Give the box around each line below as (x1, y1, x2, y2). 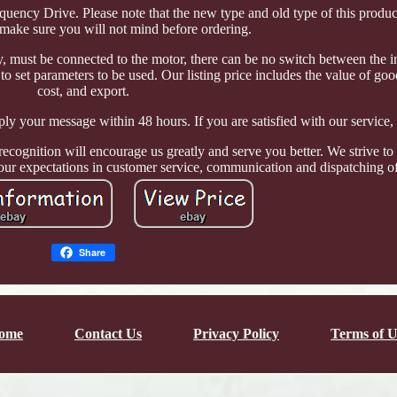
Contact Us (74, 326, 142, 341)
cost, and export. (37, 83, 130, 99)
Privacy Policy (193, 326, 279, 341)
